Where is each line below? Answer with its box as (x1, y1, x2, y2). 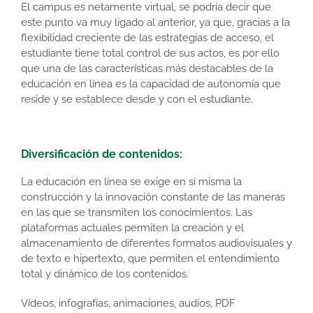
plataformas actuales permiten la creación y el (21, 221, 244, 234)
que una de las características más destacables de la (21, 61, 273, 75)
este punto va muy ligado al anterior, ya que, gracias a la (21, 15, 290, 29)
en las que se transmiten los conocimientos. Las (21, 205, 252, 219)
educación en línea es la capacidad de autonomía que (21, 77, 281, 90)
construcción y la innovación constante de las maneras (21, 190, 285, 203)
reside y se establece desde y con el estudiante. (21, 92, 253, 105)
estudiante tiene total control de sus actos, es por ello (21, 46, 279, 59)
